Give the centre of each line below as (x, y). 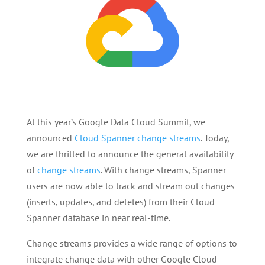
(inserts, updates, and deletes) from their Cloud (120, 202)
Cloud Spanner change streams (137, 138)
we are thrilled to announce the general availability (130, 154)
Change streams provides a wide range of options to (132, 243)
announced (50, 138)
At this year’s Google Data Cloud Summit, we (116, 122)
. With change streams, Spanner (163, 170)
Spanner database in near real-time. (98, 218)
